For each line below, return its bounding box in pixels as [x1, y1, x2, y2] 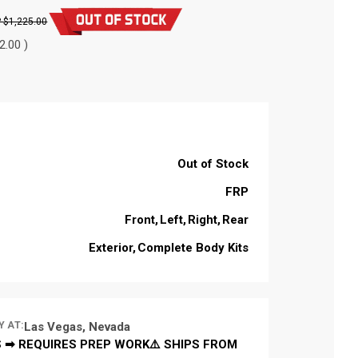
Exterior [88, 240, 133, 255]
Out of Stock [177, 156, 249, 171]
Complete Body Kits [137, 240, 249, 255]
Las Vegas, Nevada [24, 319, 130, 334]
